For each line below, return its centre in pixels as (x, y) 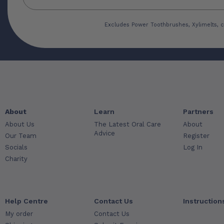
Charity (16, 159)
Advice (105, 133)
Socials (16, 147)
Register (196, 136)
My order (19, 214)
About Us (20, 124)
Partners (198, 111)
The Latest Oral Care (128, 124)
